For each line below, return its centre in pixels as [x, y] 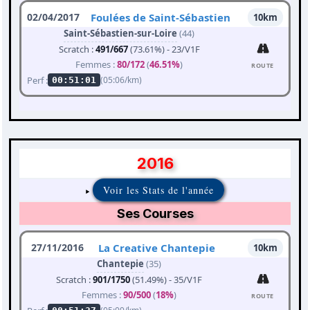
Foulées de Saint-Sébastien [161, 18]
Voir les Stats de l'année [158, 190]
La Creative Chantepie [157, 248]
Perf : [37, 80]
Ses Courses [155, 214]
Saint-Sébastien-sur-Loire [120, 34]
